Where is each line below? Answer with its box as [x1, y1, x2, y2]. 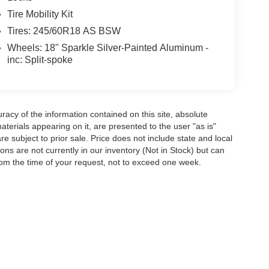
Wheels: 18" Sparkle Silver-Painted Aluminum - [7, 43, 208, 53]
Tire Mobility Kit [7, 9, 73, 20]
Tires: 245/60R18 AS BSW [7, 26, 121, 37]
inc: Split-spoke [7, 55, 73, 65]
